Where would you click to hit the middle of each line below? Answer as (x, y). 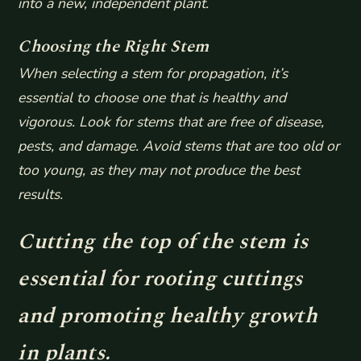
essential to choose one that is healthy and (152, 97)
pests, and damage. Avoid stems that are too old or (179, 145)
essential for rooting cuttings (160, 278)
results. (41, 194)
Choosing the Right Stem (114, 46)
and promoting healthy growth (168, 315)
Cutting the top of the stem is (163, 241)
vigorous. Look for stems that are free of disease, (171, 121)
